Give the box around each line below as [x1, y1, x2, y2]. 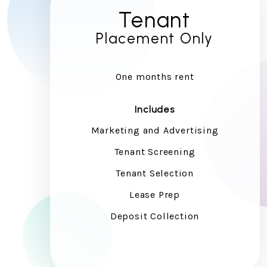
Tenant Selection [116, 167, 194, 179]
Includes [135, 103, 175, 115]
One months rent [115, 70, 194, 82]
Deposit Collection [110, 210, 200, 222]
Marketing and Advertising [91, 124, 219, 136]
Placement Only [95, 29, 214, 47]
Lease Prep [129, 188, 181, 200]
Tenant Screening [114, 145, 195, 157]
